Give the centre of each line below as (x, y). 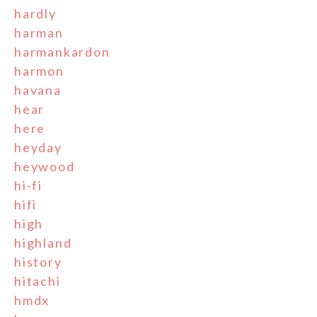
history (38, 262)
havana (38, 90)
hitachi (38, 281)
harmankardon (62, 52)
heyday (38, 148)
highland (43, 243)
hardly (35, 14)
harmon (39, 71)
